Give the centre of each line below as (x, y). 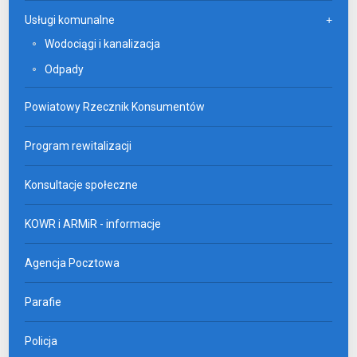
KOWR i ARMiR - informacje (93, 224)
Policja (41, 341)
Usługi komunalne (70, 20)
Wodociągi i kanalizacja (103, 43)
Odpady (65, 69)
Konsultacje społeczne (82, 184)
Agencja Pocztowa (73, 263)
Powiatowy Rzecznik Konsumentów (115, 106)
